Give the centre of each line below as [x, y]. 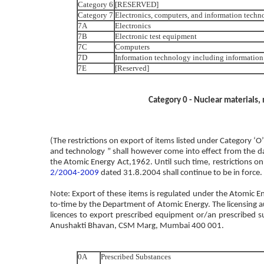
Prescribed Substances [136, 256]
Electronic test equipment [156, 36]
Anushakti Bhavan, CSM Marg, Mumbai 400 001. [137, 226]
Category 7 [95, 15]
